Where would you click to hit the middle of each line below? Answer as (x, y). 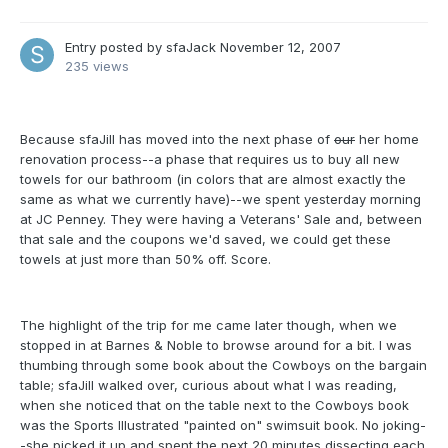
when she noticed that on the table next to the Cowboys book (214, 405)
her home (387, 139)
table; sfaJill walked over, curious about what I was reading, (208, 385)
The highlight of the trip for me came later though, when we (208, 325)
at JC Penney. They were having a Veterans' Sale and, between (221, 219)
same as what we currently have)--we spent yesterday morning (220, 199)
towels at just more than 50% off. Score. (145, 259)
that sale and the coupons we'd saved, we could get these (205, 239)
